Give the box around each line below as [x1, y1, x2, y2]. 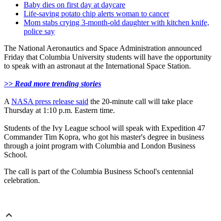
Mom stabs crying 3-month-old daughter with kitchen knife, [24, 18, 209, 27]
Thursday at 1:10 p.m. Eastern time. [4, 106, 115, 115]
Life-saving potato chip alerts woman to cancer [24, 9, 169, 18]
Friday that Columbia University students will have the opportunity [4, 53, 212, 62]
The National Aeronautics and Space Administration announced [4, 44, 202, 53]
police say [24, 27, 55, 36]
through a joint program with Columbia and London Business [4, 142, 195, 150]
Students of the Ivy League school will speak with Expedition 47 [4, 124, 205, 133]
